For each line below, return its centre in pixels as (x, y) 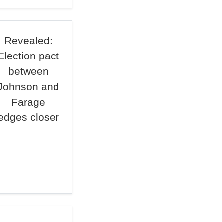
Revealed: (28, 40)
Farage (28, 102)
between (28, 71)
